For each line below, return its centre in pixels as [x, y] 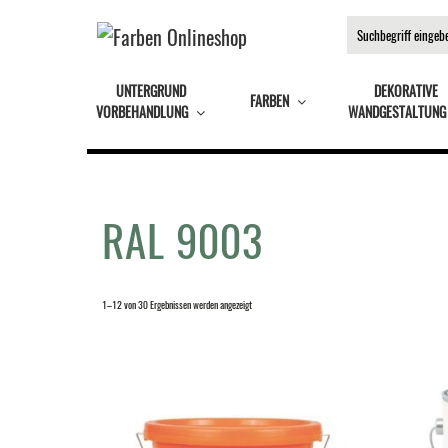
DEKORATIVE [405, 90]
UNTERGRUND [150, 90]
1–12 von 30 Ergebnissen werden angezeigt [177, 304]
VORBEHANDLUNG [142, 111]
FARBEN [270, 100]
